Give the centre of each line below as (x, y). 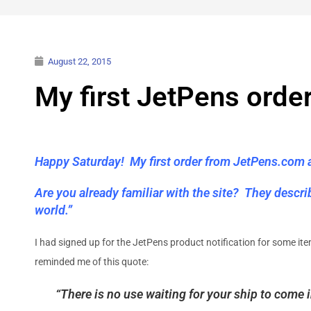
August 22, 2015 (79, 61)
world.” (53, 210)
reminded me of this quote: (92, 261)
